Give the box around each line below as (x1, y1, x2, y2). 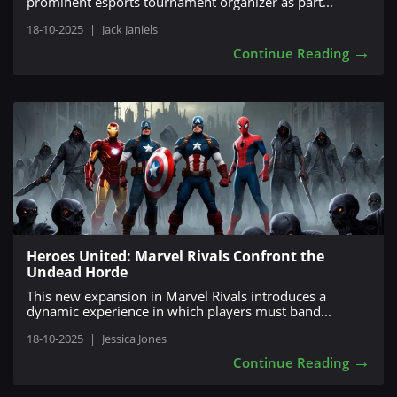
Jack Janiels (102, 21, 158, 37)
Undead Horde (27, 262, 128, 282)
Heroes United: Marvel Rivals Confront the (27, 246, 324, 266)
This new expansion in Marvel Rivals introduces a (27, 287, 326, 305)
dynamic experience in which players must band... (27, 302, 331, 320)
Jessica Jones (102, 331, 167, 346)
